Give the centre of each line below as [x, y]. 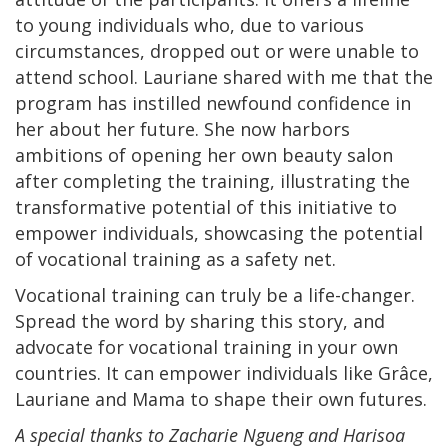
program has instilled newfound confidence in [213, 103]
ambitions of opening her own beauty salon [204, 155]
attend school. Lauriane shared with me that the [224, 77]
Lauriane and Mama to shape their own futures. [221, 399]
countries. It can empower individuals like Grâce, [224, 373]
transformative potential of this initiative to [206, 207]
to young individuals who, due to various [189, 25]
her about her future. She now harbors [182, 129]
